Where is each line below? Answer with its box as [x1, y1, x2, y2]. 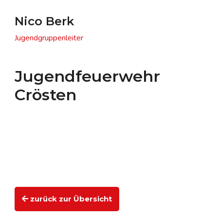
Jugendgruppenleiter [15, 32, 83, 43]
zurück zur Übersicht [28, 194, 112, 203]
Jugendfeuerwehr [15, 66, 160, 86]
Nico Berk [15, 14, 74, 28]
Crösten [15, 85, 76, 104]
